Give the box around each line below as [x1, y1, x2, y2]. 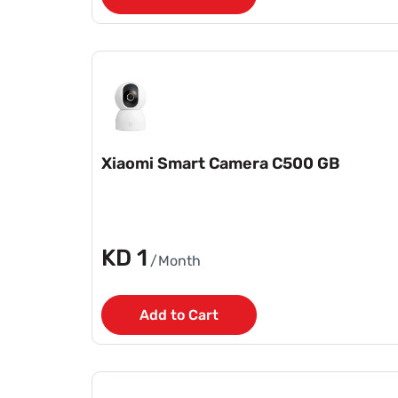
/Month [149, 251, 201, 269]
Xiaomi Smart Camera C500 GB [100, 153, 340, 173]
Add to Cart [139, 306, 219, 323]
